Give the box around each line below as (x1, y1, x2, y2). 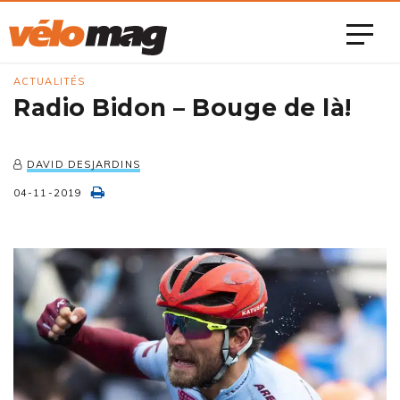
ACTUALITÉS (13, 75, 85, 87)
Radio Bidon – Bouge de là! (13, 93, 352, 122)
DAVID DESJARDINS (27, 158, 140, 171)
